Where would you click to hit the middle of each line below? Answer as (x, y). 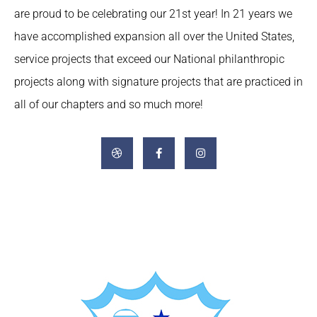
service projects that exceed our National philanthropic (149, 59)
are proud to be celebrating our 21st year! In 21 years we (153, 14)
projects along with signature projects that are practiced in (158, 82)
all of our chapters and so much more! (109, 104)
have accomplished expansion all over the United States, (154, 36)
